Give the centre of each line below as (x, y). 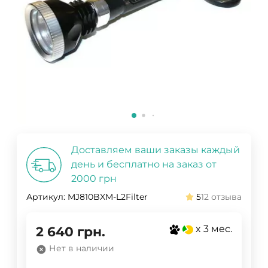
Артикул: (46, 197)
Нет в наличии (82, 249)
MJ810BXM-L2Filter (108, 197)
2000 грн (94, 179)
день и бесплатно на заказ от (144, 165)
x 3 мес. (214, 229)
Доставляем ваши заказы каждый (156, 150)
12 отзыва (221, 197)
